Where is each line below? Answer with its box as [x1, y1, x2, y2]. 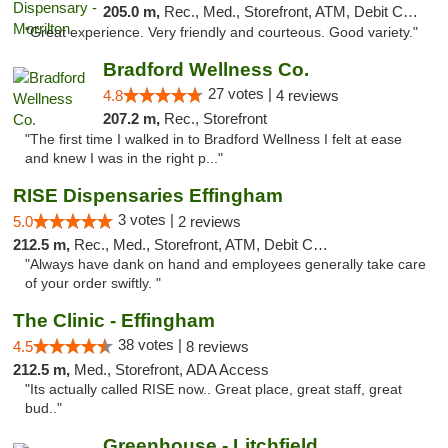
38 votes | [118, 336, 186, 353]
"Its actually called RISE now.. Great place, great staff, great [25, 382, 402, 397]
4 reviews [275, 87, 339, 104]
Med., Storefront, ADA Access [74, 361, 269, 378]
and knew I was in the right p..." [25, 151, 223, 166]
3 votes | [118, 211, 178, 228]
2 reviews [178, 213, 241, 230]
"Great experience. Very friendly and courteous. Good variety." [25, 25, 418, 40]
